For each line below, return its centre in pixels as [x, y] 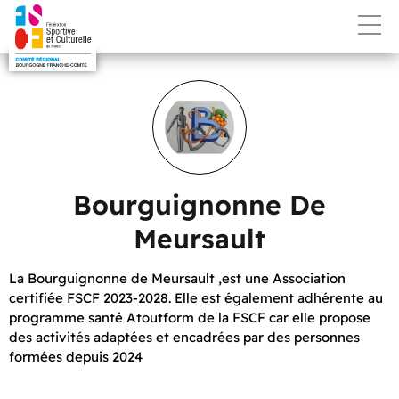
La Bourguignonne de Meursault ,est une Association [177, 278]
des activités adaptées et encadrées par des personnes [184, 337]
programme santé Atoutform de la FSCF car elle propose [190, 318]
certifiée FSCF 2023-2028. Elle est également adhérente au [196, 298]
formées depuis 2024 [76, 357]
